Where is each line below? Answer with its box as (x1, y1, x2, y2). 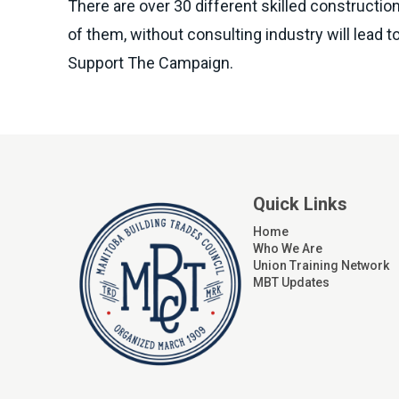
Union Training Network (253, 258, 389, 273)
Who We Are (253, 241, 322, 256)
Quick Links (253, 193, 347, 216)
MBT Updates (253, 275, 330, 290)
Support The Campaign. (68, 53, 233, 73)
